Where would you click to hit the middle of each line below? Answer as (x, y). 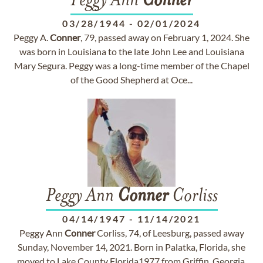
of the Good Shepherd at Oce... (131, 80)
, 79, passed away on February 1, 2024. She (165, 37)
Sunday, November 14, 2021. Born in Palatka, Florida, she (131, 247)
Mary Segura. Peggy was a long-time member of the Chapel (131, 65)
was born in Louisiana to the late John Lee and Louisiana (131, 51)
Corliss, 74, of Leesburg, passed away (169, 233)
